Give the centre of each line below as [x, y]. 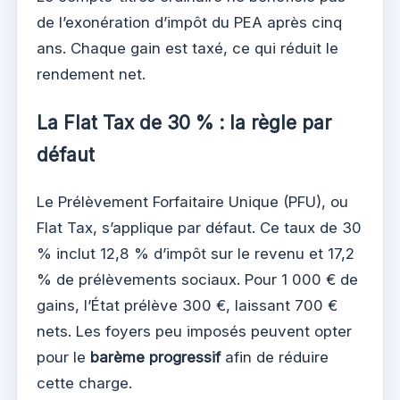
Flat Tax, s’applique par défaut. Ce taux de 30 [199, 227]
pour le [63, 357]
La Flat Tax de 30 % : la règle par [184, 122]
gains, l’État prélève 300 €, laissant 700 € [187, 305]
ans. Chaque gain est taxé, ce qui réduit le [187, 49]
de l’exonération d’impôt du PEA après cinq [189, 23]
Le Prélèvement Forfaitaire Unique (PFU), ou [192, 201]
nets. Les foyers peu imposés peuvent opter [194, 331]
